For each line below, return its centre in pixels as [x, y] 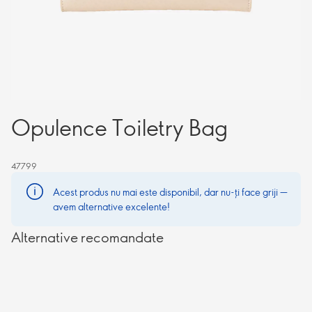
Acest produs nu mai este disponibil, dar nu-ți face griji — [170, 192]
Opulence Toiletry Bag [119, 127]
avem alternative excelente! [111, 206]
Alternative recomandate [87, 237]
